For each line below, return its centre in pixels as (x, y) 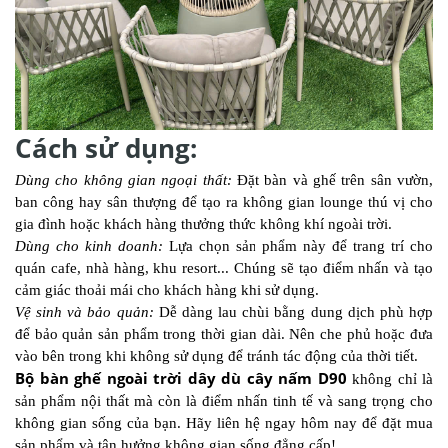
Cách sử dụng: (106, 148)
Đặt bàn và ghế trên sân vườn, (332, 179)
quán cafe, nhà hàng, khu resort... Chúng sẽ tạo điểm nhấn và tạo (224, 267)
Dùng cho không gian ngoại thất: (123, 179)
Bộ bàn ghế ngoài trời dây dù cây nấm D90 (181, 377)
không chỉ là (389, 378)
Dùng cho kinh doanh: (89, 245)
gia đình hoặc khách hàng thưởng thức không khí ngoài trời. (203, 223)
